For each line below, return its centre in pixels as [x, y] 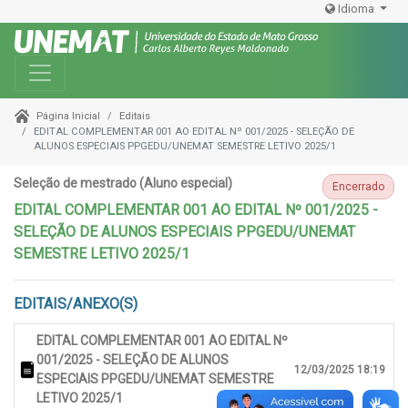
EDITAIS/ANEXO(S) [76, 304]
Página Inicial [68, 117]
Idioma [357, 9]
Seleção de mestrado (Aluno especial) [123, 184]
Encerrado [358, 187]
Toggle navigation [97, 68]
